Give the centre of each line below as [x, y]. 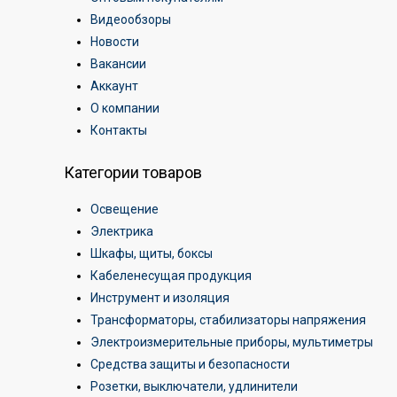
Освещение [125, 209]
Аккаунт [114, 86]
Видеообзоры [131, 19]
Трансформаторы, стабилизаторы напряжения [228, 320]
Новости [115, 42]
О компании [125, 108]
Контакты [119, 130]
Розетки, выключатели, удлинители [194, 386]
